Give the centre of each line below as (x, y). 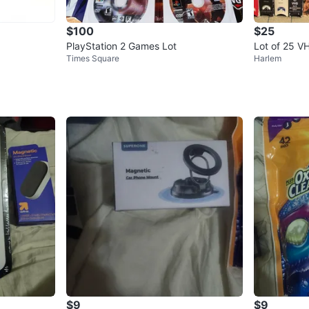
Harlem (268, 58)
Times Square (93, 58)
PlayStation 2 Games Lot (121, 46)
